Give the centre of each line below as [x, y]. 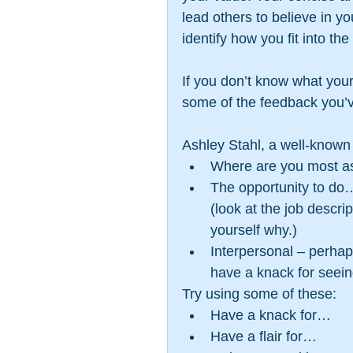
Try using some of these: [261, 294]
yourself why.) [258, 230]
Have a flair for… [268, 336]
